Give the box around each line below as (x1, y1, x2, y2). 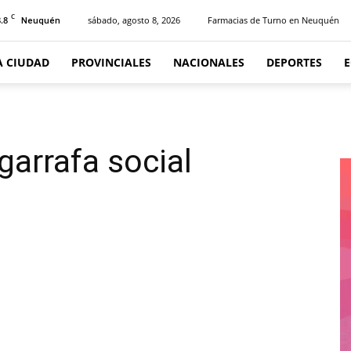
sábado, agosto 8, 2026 (88, 14, 180, 26)
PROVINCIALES (71, 55, 151, 70)
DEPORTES (266, 55, 322, 70)
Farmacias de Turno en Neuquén (208, 14, 339, 26)
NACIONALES (173, 55, 244, 70)
